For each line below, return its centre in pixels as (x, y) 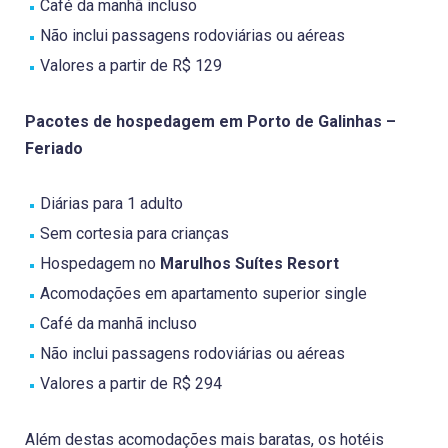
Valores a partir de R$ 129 (131, 65)
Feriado (54, 148)
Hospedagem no (98, 263)
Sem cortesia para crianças (134, 233)
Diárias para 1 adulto (111, 203)
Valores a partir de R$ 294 (131, 383)
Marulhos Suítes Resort (247, 263)
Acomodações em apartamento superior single (203, 293)
